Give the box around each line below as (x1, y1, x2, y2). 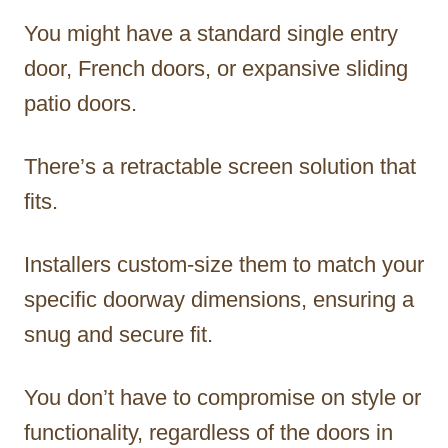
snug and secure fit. (24, 321, 213, 347)
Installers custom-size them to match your (24, 251, 424, 277)
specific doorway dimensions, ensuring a (24, 286, 414, 312)
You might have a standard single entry (24, 20, 398, 46)
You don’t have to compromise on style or (24, 384, 421, 410)
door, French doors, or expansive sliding (24, 55, 408, 81)
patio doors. (24, 90, 137, 116)
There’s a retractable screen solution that (24, 153, 416, 179)
